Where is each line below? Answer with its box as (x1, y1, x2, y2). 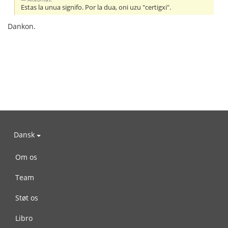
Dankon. (8, 21, 36, 31)
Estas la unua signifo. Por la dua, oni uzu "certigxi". (21, 3, 172, 12)
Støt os (15, 192, 38, 203)
